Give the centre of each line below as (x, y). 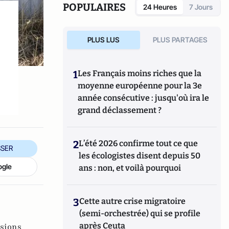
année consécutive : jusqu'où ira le (144, 98)
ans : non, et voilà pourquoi (130, 168)
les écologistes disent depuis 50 (140, 156)
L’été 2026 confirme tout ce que (139, 143)
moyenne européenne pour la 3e (140, 86)
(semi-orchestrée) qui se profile (140, 213)
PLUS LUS (103, 40)
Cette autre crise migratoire (133, 201)
